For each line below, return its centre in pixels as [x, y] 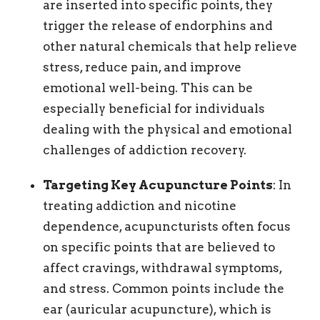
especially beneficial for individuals [154, 108]
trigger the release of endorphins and [158, 25]
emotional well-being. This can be [148, 87]
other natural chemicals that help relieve [170, 46]
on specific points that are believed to [159, 247]
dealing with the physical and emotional [167, 129]
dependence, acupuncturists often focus [167, 226]
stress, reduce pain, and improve [142, 67]
